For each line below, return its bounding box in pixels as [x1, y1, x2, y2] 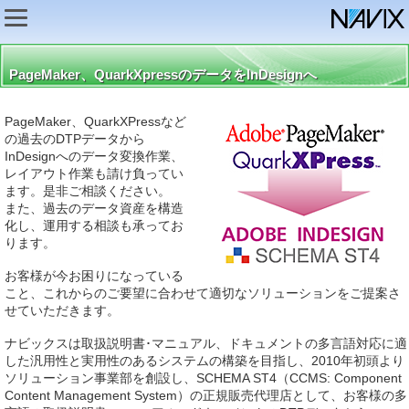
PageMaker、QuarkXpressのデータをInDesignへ [9, 67, 317, 83]
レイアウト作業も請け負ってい [5, 166, 184, 181]
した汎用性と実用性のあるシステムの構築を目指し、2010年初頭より [5, 353, 404, 368]
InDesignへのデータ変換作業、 [5, 149, 184, 163]
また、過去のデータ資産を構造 [5, 201, 184, 215]
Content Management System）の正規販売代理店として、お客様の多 [5, 388, 407, 403]
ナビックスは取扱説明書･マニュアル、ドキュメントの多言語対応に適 [5, 336, 407, 351]
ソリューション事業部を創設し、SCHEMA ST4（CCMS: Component [5, 371, 402, 385]
